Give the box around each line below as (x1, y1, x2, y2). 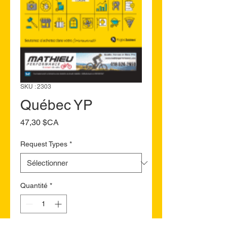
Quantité (20, 181, 48, 190)
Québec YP (20, 97, 93, 113)
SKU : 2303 (20, 83, 51, 90)
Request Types (20, 140, 67, 148)
